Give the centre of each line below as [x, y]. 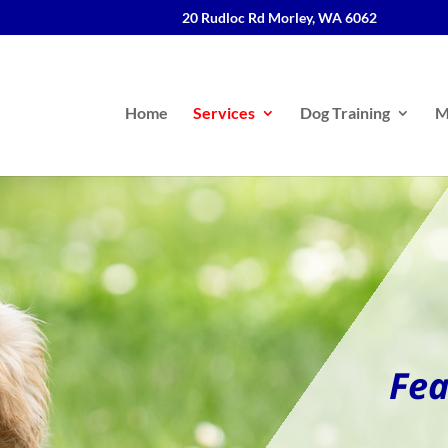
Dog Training [345, 112]
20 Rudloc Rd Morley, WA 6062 [279, 17]
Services [224, 112]
